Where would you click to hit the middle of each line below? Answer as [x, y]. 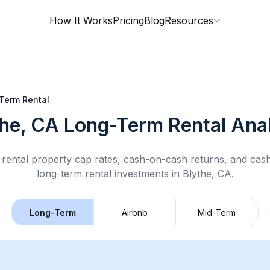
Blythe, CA [207, 174]
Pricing [128, 20]
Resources [189, 20]
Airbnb [135, 212]
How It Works [81, 20]
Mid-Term [217, 212]
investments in [147, 174]
